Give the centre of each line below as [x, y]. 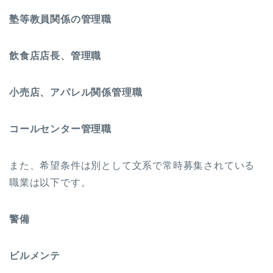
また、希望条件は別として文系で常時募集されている [132, 165]
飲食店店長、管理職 [55, 55]
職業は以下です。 [50, 182]
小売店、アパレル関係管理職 [76, 92]
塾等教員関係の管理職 [60, 19]
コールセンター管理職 [60, 129]
